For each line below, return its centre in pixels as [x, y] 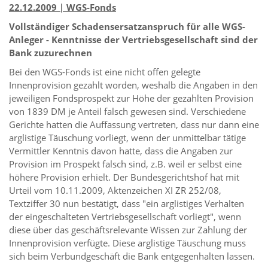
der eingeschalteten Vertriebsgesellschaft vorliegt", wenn [125, 216]
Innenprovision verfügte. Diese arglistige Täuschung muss [127, 243]
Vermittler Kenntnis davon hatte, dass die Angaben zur [121, 150]
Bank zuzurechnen [51, 52]
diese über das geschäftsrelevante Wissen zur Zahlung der [128, 229]
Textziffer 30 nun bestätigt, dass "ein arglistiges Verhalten [127, 203]
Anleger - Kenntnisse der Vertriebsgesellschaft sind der [133, 39]
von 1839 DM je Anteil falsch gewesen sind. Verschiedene [127, 111]
